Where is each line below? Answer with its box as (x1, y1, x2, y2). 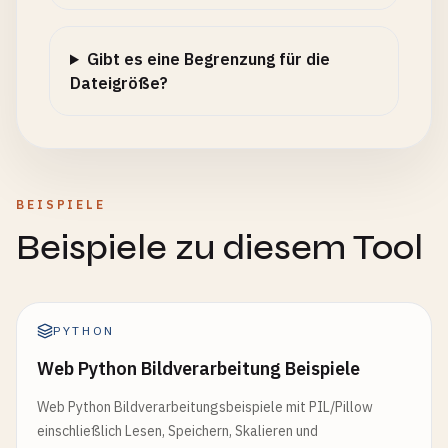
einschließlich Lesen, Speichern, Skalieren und (37, 422, 318, 440)
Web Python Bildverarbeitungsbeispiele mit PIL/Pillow (37, 398, 373, 416)
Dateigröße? (70, 73, 168, 93)
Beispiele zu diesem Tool (16, 226, 423, 269)
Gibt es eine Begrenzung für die (86, 49, 330, 69)
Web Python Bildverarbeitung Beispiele (37, 357, 360, 380)
